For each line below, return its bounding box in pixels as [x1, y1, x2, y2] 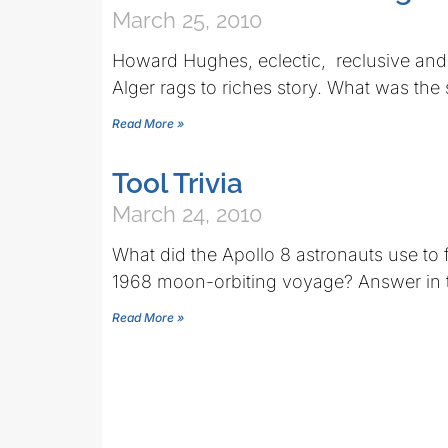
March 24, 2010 [112, 201, 262, 227]
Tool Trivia [112, 167, 243, 200]
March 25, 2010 [112, 7, 262, 33]
